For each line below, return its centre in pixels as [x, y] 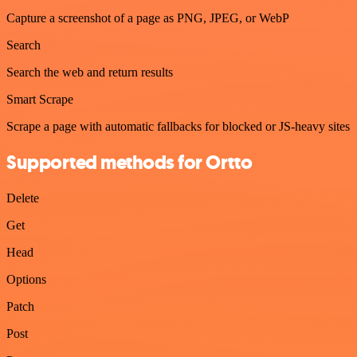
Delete [23, 198]
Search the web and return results [90, 72]
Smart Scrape [40, 99]
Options [26, 279]
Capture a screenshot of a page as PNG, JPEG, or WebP [148, 18]
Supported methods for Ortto [129, 162]
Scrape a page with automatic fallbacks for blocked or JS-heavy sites [178, 126]
